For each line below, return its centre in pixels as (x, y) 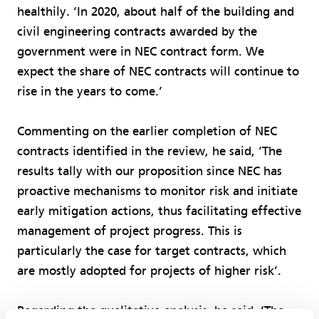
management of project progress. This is (130, 231)
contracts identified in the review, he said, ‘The (150, 152)
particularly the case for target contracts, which (152, 251)
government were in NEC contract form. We (141, 52)
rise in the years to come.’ (90, 92)
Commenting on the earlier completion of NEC (147, 132)
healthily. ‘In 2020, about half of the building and (156, 12)
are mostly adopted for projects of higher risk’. (149, 271)
